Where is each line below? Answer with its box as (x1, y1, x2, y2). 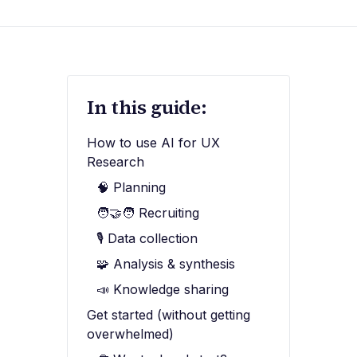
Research (87, 154, 144, 171)
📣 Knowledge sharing (96, 281, 229, 298)
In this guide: (87, 94, 207, 121)
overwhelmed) (87, 326, 174, 343)
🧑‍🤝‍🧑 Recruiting (96, 205, 199, 222)
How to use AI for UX (87, 135, 220, 151)
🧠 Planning (96, 179, 166, 196)
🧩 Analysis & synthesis (96, 256, 235, 273)
